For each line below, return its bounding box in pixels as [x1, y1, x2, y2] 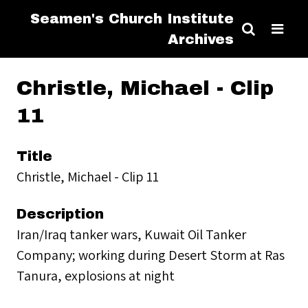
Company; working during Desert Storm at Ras [16, 245, 285, 264]
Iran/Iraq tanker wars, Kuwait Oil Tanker [16, 225, 246, 243]
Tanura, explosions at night [16, 266, 175, 285]
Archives [168, 32, 234, 47]
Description [16, 206, 104, 221]
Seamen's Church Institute [30, 11, 234, 26]
